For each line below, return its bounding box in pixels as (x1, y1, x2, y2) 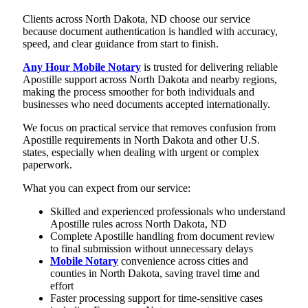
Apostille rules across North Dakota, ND (50, 217, 227, 230)
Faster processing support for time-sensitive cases (50, 291, 263, 304)
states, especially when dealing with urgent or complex (23, 146, 259, 158)
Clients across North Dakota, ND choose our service (23, 12, 250, 25)
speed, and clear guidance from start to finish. (23, 37, 219, 49)
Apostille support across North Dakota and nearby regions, (23, 73, 277, 85)
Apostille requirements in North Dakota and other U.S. (23, 133, 260, 146)
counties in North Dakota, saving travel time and (50, 267, 260, 279)
